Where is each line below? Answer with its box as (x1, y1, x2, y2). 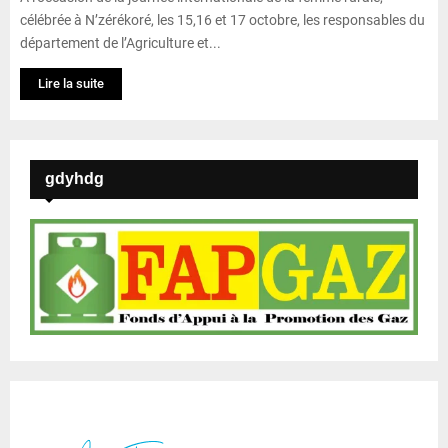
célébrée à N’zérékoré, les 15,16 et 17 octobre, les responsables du (20, 11, 425, 28)
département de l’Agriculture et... (20, 34, 221, 51)
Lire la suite (38, 75, 104, 91)
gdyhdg (45, 169, 104, 187)
